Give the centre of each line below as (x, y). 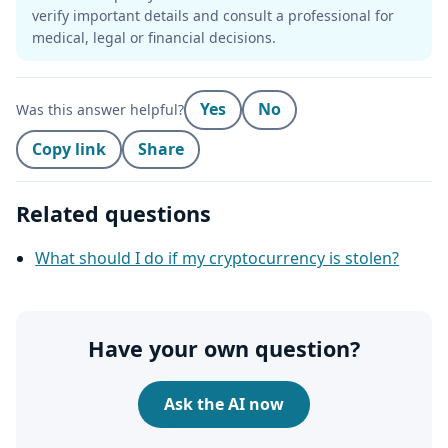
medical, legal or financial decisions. (154, 37)
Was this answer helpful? (100, 109)
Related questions (113, 213)
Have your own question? (224, 348)
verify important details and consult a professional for (213, 15)
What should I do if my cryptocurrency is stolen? (217, 257)
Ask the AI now (224, 403)
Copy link (68, 148)
